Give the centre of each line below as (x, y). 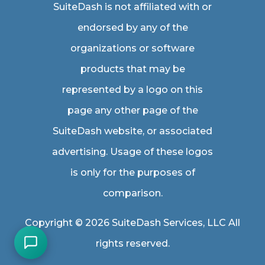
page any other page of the (132, 110)
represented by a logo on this (132, 90)
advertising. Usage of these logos (132, 152)
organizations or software (132, 48)
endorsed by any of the (132, 28)
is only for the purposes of (132, 172)
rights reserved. (132, 243)
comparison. (132, 193)
